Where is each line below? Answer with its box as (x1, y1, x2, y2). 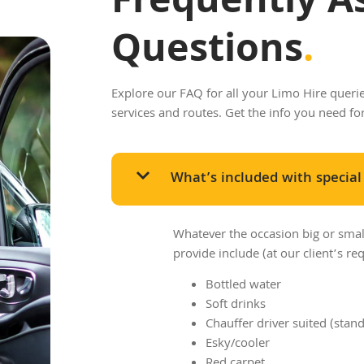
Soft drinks (206, 295, 266, 317)
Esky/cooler (206, 334, 270, 356)
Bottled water (206, 275, 281, 297)
